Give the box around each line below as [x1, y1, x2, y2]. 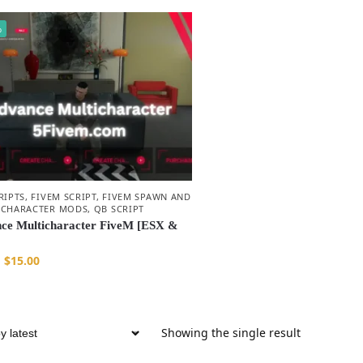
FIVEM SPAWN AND [102, 190, 191, 203]
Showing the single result [161, 325, 301, 341]
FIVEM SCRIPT [31, 190, 96, 203]
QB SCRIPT [93, 203, 145, 216]
